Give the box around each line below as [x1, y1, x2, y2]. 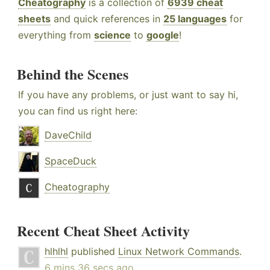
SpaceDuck [45, 155, 96, 168]
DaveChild [45, 129, 92, 142]
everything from [18, 29, 94, 42]
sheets [18, 13, 51, 25]
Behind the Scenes [17, 63, 128, 85]
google [146, 29, 179, 42]
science [94, 29, 131, 42]
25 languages [163, 13, 227, 25]
